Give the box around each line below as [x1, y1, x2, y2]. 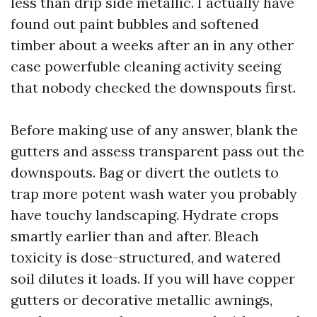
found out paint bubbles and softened [11, 15, 259, 33]
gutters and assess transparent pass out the [11, 142, 304, 160]
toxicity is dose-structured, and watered [11, 248, 281, 266]
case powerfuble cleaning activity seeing [11, 57, 281, 75]
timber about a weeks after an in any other [11, 36, 294, 54]
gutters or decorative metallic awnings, [11, 291, 272, 309]
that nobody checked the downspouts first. [11, 79, 296, 96]
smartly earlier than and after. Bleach [11, 227, 259, 245]
